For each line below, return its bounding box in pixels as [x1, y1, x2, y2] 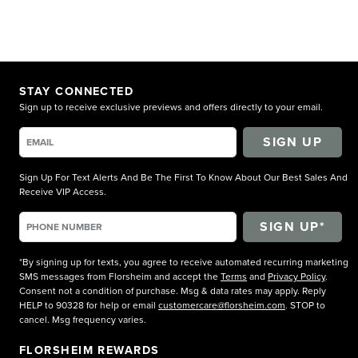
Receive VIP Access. [19, 184, 106, 198]
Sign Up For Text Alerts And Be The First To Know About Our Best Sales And [19, 169, 348, 184]
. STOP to [285, 297, 325, 312]
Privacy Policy [268, 268, 325, 283]
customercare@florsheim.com [158, 297, 285, 312]
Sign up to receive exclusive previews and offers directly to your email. [19, 99, 323, 113]
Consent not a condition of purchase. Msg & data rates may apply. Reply [19, 283, 326, 297]
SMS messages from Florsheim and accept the [19, 268, 221, 283]
